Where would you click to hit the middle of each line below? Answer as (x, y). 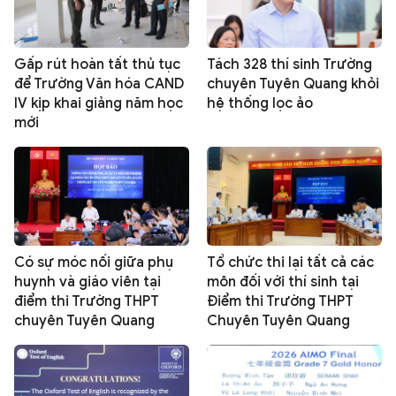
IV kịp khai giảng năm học (99, 104)
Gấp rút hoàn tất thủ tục (97, 65)
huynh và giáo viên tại (88, 282)
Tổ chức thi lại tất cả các (290, 262)
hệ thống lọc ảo (260, 104)
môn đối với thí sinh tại (283, 282)
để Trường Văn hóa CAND (99, 84)
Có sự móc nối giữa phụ (94, 262)
